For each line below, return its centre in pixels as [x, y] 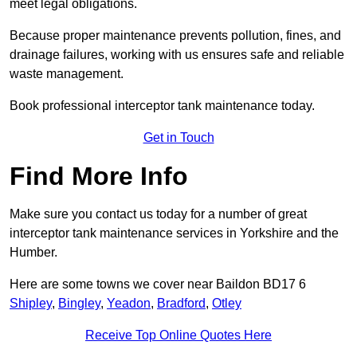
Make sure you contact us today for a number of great [158, 214]
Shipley [31, 304]
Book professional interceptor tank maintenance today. [162, 106]
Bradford [181, 304]
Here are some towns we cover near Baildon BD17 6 [158, 284]
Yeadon [129, 304]
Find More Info [99, 177]
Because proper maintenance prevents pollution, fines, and [175, 36]
